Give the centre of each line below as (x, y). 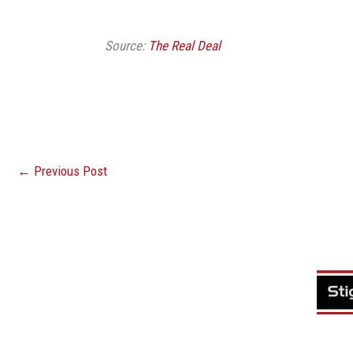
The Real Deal (185, 45)
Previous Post (69, 171)
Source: (127, 45)
